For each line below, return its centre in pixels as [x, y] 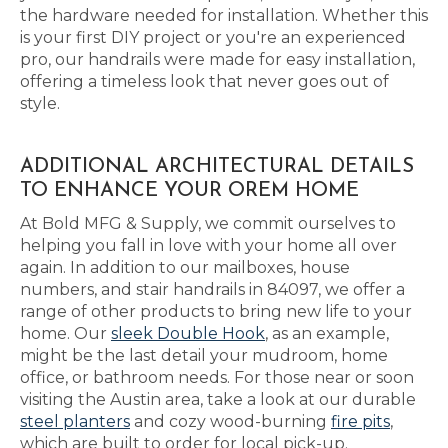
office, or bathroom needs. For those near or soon [217, 377]
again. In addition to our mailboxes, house [185, 267]
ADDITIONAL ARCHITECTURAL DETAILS [217, 167]
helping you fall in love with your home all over [208, 245]
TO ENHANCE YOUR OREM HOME [189, 191]
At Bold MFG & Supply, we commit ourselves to [208, 223]
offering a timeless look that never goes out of [204, 81]
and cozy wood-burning [230, 421]
